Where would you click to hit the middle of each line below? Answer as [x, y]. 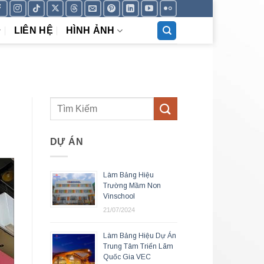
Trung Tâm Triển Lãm [138, 246]
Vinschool [119, 196]
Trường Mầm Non [132, 185]
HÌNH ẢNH [90, 31]
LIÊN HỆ [33, 31]
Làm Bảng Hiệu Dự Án [139, 235]
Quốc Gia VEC [127, 257]
